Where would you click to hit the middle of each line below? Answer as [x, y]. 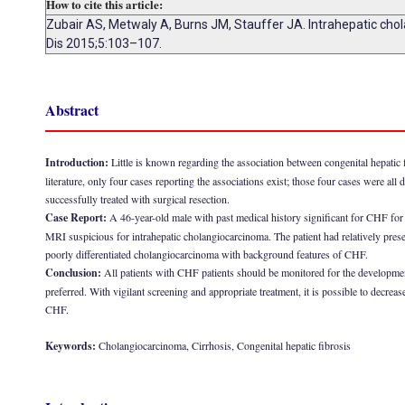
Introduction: [77, 162]
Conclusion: [73, 273]
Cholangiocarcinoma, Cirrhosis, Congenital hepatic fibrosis [225, 345]
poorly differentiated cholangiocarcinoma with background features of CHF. [207, 254]
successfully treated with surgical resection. [137, 199]
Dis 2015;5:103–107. [104, 43]
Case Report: [76, 217]
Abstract [72, 110]
